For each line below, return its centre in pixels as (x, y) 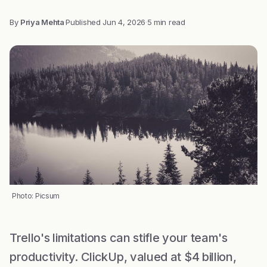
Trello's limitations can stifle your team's (119, 238)
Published (84, 22)
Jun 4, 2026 (124, 22)
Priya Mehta (42, 22)
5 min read (166, 22)
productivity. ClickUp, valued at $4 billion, (123, 257)
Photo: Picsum (36, 196)
